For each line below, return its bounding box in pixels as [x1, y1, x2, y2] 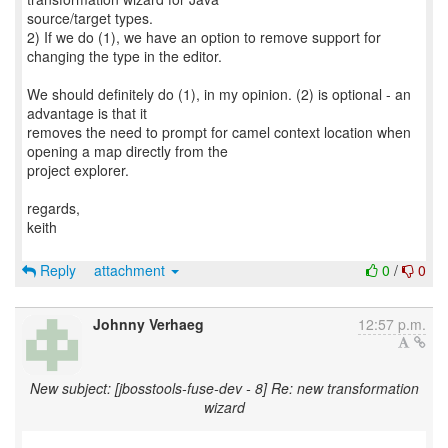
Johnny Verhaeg [93, 314, 204, 334]
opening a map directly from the [27, 141, 228, 161]
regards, [27, 198, 80, 218]
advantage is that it [27, 103, 147, 123]
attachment [94, 260, 169, 280]
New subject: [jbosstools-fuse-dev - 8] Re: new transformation [29, 378, 419, 398]
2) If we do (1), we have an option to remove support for [27, 27, 381, 47]
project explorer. [27, 160, 129, 180]
